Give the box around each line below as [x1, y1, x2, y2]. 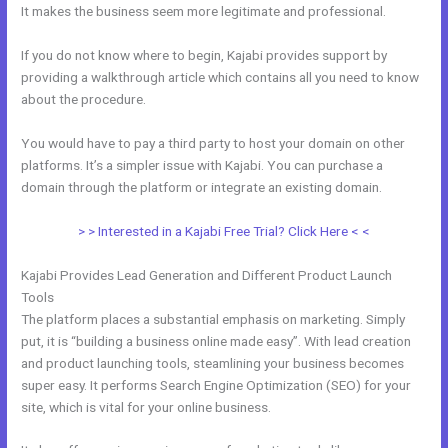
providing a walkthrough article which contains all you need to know [21, 68, 420, 85]
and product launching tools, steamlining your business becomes [21, 354, 405, 371]
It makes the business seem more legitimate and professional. [21, 3, 387, 19]
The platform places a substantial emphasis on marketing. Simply [21, 310, 406, 327]
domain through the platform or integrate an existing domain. [21, 178, 383, 195]
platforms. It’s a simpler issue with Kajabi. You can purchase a [21, 156, 384, 173]
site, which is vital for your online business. [21, 398, 272, 415]
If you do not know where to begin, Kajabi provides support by [21, 46, 388, 63]
